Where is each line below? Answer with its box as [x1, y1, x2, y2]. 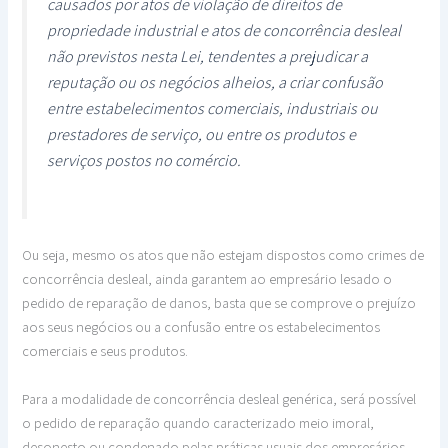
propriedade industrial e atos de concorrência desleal [47, 19, 402, 41]
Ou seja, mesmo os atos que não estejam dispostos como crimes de [22, 245, 425, 265]
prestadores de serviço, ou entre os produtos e [47, 123, 357, 145]
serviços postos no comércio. [47, 149, 242, 171]
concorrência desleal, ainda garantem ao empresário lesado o [22, 269, 393, 289]
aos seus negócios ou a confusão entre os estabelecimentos [22, 317, 381, 337]
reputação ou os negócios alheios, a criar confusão [47, 71, 384, 93]
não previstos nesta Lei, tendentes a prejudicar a [47, 45, 369, 67]
